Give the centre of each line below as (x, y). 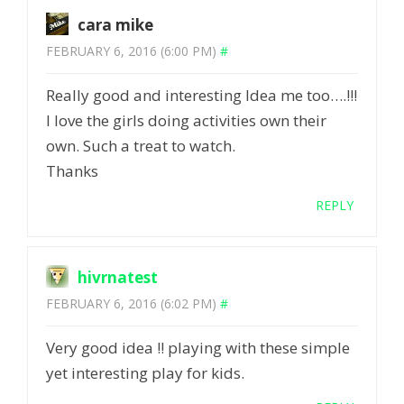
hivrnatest (118, 278)
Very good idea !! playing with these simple (198, 348)
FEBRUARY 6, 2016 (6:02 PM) (131, 304)
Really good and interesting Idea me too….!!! (202, 96)
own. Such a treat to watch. (141, 146)
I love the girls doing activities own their (186, 121)
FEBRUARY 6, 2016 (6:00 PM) (131, 51)
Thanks (72, 171)
